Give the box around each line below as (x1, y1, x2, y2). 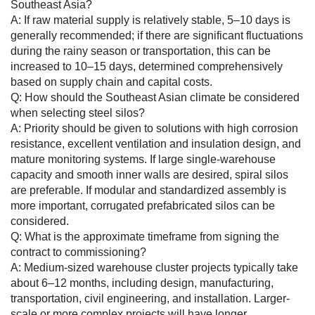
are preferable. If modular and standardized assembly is (11, 184, 286, 197)
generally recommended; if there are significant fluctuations (11, 30, 303, 42)
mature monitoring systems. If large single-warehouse (11, 153, 276, 166)
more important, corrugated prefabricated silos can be (11, 200, 275, 212)
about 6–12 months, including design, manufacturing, (11, 277, 274, 290)
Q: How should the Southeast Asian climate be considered (11, 91, 300, 104)
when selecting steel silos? (11, 107, 148, 120)
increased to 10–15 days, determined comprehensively (11, 60, 283, 73)
